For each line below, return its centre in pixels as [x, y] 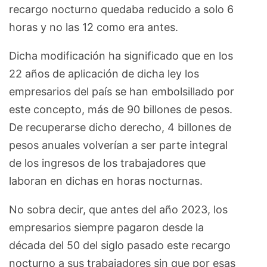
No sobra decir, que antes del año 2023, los [118, 210]
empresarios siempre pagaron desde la [106, 228]
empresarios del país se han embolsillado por [122, 92]
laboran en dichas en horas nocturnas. [106, 181]
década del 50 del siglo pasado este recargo [120, 246]
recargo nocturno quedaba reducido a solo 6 [121, 10]
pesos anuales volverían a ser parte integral [118, 145]
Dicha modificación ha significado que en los [121, 56]
